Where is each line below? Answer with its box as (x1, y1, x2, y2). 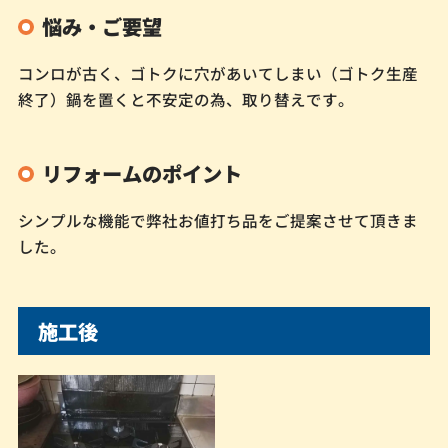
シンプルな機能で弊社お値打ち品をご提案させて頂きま (17, 209, 418, 232)
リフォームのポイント (42, 157, 243, 188)
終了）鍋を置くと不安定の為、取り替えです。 (17, 88, 354, 111)
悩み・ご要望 (42, 10, 163, 41)
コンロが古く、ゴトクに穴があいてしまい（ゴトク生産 (17, 62, 418, 85)
